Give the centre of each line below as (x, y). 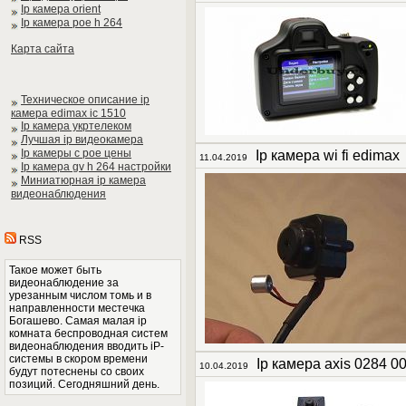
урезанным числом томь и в (80, 295)
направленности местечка (77, 308)
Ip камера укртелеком (76, 126)
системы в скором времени (78, 359)
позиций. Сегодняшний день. (84, 384)
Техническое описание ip (85, 100)
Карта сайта (43, 49)
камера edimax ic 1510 (68, 113)
